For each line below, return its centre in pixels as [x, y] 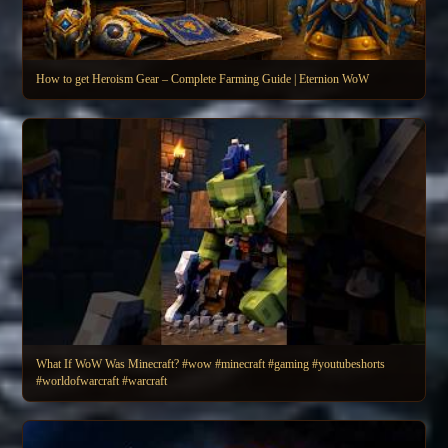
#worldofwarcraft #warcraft [144, 380]
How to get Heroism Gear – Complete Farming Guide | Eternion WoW [202, 78]
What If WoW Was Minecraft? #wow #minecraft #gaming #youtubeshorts [210, 363]
